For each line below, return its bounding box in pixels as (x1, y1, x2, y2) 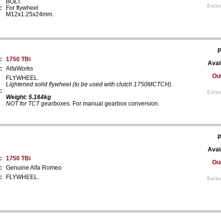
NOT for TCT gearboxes (6, 100, 70, 107)
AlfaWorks (6, 65, 33, 72)
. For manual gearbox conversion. (70, 100, 159, 107)
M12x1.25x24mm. (6, 10, 54, 18)
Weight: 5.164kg (6, 93, 51, 101)
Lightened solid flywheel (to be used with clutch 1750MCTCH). (6, 80, 173, 88)
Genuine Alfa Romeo (6, 164, 62, 171)
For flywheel (6, 4, 38, 11)
